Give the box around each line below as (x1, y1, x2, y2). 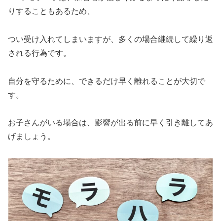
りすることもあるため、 (8, 7, 95, 16)
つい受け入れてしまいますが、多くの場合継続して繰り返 (8, 35, 213, 43)
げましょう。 (8, 132, 55, 141)
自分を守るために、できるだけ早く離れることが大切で (8, 76, 205, 85)
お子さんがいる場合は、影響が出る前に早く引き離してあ (8, 118, 213, 127)
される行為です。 (8, 48, 71, 57)
